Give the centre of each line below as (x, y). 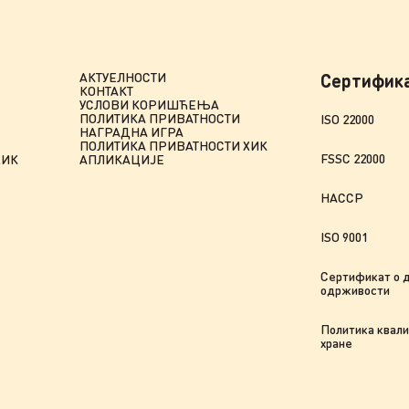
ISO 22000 (347, 119)
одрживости (355, 290)
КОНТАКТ (106, 91)
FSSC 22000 (352, 158)
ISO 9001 (344, 237)
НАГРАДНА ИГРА (131, 132)
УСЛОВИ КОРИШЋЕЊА (149, 105)
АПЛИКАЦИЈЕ (121, 159)
